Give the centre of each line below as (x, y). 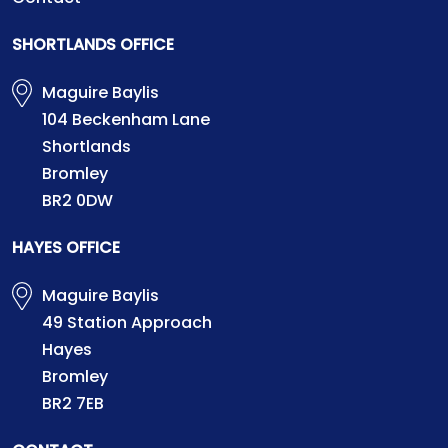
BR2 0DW (77, 201)
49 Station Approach (127, 323)
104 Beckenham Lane (126, 120)
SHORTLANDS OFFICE (93, 45)
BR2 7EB (73, 404)
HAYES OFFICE (66, 248)
